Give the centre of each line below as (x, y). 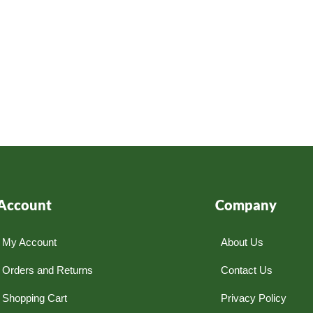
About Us (242, 242)
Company (246, 204)
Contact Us (246, 270)
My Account (29, 242)
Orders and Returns (47, 270)
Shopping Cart (34, 298)
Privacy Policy (253, 298)
